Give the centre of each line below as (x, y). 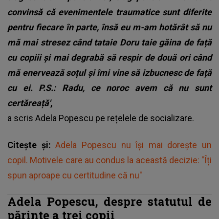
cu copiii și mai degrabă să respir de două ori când (109, 57)
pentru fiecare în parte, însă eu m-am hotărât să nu (109, 27)
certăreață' (29, 103)
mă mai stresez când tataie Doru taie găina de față (109, 42)
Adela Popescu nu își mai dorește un (133, 145)
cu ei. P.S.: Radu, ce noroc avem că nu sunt (109, 88)
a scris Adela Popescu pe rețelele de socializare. (101, 118)
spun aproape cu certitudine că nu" (75, 175)
